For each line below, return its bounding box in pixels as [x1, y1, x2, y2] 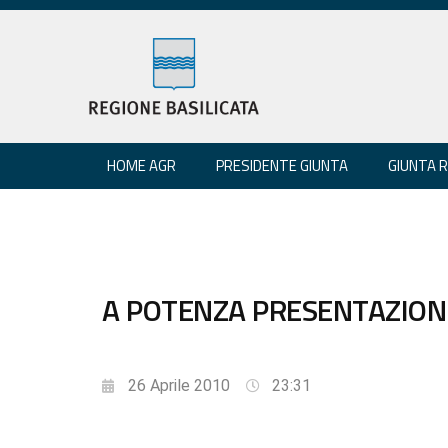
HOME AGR [107, 153, 176, 177]
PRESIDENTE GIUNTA [216, 153, 348, 177]
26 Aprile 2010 [128, 375, 230, 395]
